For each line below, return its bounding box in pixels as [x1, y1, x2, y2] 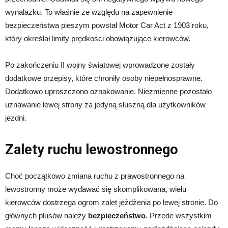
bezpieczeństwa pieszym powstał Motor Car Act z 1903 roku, [5, 20, 209, 30]
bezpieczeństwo [88, 211, 146, 220]
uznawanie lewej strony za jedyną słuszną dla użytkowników [5, 100, 206, 109]
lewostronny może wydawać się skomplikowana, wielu [5, 184, 186, 193]
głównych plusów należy [5, 211, 88, 220]
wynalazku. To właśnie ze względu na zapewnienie [5, 7, 173, 16]
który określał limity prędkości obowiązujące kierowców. [5, 34, 190, 43]
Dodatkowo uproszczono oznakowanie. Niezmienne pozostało [5, 87, 212, 96]
